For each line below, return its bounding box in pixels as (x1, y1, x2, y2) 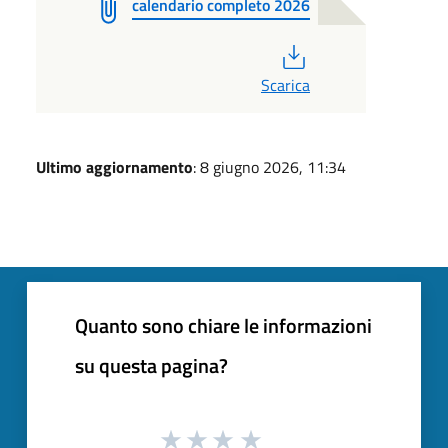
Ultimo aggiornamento (36, 154, 193, 179)
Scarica (260, 72, 310, 97)
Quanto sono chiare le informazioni (75, 309, 372, 341)
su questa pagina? (75, 349, 228, 381)
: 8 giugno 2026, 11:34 (193, 154, 346, 179)
